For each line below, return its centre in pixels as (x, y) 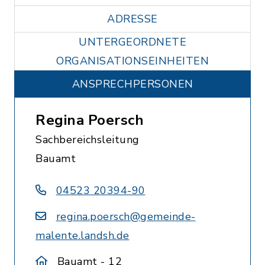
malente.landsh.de (83, 235)
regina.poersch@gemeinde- (126, 216)
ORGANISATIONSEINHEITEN (132, 61)
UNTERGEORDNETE (132, 42)
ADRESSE (132, 19)
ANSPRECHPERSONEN (132, 84)
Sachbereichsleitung (88, 140)
